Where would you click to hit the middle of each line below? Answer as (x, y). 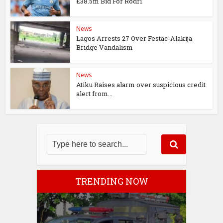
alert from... (95, 93)
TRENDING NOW (111, 181)
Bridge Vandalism (105, 47)
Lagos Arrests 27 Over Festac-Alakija (134, 38)
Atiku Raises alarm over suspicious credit (141, 84)
